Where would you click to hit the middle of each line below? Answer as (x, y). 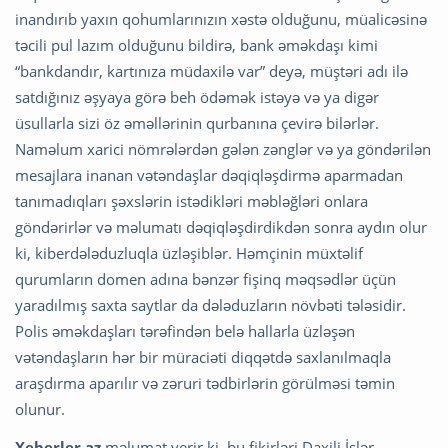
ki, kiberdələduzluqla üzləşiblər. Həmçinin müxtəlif (189, 252)
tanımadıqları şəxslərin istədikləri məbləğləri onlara (191, 200)
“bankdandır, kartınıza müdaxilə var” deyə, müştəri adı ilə (211, 70)
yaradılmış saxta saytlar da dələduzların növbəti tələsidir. (210, 304)
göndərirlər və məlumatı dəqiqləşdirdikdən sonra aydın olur (221, 226)
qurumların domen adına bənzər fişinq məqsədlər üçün (205, 278)
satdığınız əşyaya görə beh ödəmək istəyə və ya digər (197, 96)
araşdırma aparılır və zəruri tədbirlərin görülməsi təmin (205, 382)
